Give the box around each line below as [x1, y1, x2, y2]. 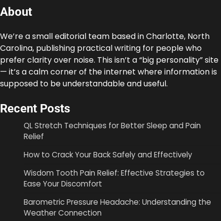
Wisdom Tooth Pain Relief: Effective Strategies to [24, 167, 205, 178]
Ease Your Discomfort [24, 178, 102, 189]
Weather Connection [24, 207, 102, 218]
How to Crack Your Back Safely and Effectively [24, 149, 192, 160]
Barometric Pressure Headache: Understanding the [24, 196, 211, 207]
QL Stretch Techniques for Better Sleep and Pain [24, 120, 201, 131]
